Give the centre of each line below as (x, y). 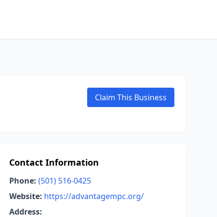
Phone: (23, 181)
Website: (25, 196)
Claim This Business (131, 97)
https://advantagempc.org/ (94, 196)
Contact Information (54, 162)
